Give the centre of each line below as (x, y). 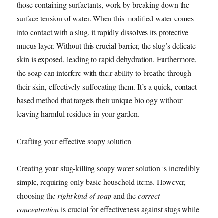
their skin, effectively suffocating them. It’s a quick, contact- (108, 87)
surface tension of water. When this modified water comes (105, 18)
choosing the (37, 196)
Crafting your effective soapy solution (74, 141)
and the (125, 196)
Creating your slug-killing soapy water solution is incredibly (108, 168)
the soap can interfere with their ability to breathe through (104, 73)
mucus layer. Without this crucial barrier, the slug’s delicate (106, 46)
